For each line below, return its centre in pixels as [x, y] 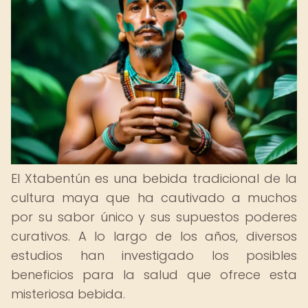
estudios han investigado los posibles [154, 255]
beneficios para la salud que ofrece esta [154, 275]
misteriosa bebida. [68, 294]
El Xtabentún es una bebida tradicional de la [154, 178]
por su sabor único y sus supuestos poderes [154, 217]
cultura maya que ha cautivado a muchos [154, 198]
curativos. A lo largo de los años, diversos [154, 236]
